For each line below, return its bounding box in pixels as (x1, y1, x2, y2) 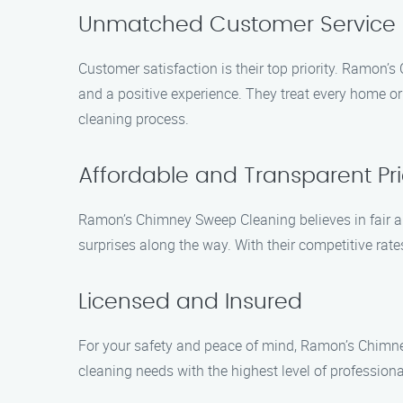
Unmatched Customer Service (78, 14, 396, 36)
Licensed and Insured (78, 291, 302, 313)
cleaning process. (78, 109, 189, 129)
